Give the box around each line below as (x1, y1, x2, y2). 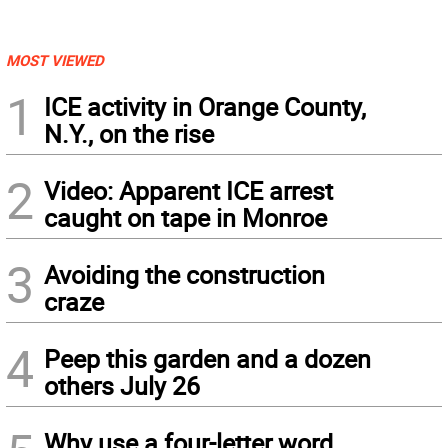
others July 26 (44, 369, 200, 402)
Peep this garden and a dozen (44, 342, 371, 375)
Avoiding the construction (44, 258, 325, 291)
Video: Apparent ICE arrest (44, 174, 333, 207)
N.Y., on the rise (44, 117, 214, 150)
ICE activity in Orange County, (44, 90, 366, 123)
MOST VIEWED (6, 50, 104, 70)
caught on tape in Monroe (44, 201, 327, 234)
